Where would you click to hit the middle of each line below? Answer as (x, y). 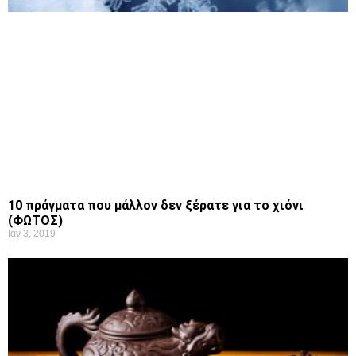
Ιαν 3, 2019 (32, 234)
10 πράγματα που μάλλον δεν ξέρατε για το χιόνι (156, 206)
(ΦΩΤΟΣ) (35, 221)
